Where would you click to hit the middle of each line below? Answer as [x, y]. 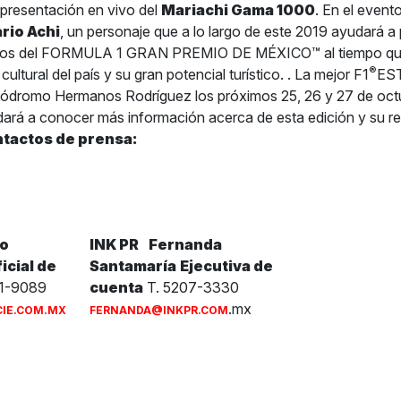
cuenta [116, 288]
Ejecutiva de [226, 266]
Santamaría [132, 266]
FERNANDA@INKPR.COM [158, 311]
